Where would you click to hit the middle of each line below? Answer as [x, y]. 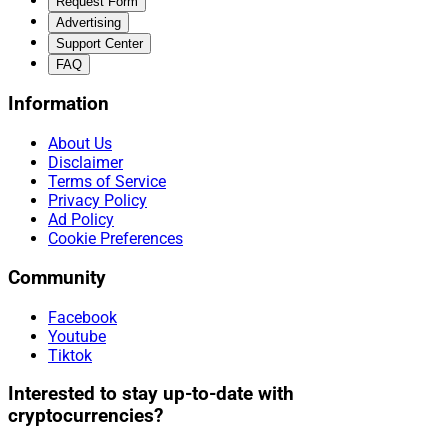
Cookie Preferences [115, 239]
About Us [80, 144]
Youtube [77, 336]
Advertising [88, 22]
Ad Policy [81, 220]
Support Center [99, 43]
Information [58, 104]
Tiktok [70, 355]
